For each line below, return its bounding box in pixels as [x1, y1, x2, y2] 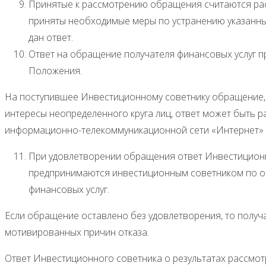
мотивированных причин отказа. [5, 225, 149, 239]
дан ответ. [28, 30, 73, 44]
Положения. [28, 64, 82, 77]
